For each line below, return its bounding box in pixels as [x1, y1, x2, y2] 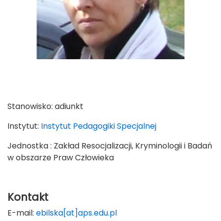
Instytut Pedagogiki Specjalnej [39, 120, 156, 132]
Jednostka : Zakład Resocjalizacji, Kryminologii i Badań [7, 140, 212, 151]
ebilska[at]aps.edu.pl [36, 207, 117, 219]
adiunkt [55, 101, 83, 112]
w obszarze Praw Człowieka [7, 152, 114, 163]
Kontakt [7, 190, 48, 204]
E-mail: [7, 207, 36, 219]
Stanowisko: [7, 101, 55, 112]
